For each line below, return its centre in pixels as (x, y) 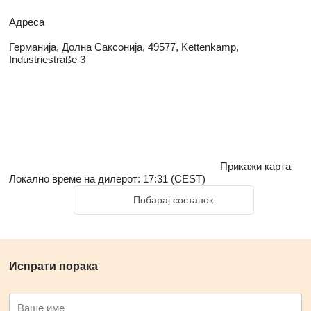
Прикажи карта (255, 166)
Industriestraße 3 (47, 59)
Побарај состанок (173, 200)
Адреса (27, 22)
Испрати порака (53, 266)
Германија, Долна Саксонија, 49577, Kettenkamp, (124, 47)
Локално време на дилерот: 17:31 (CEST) (107, 179)
